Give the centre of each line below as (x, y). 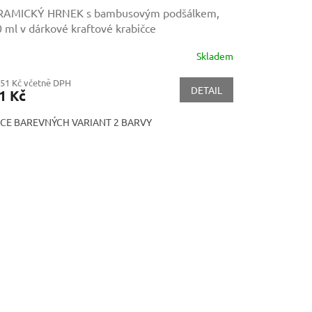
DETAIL (206, 89)
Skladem (214, 56)
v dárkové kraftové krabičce (88, 28)
